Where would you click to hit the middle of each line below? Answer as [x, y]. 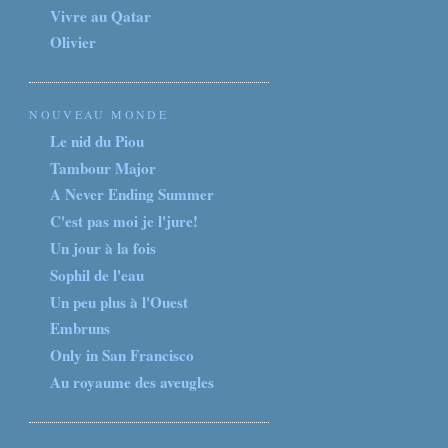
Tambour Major [103, 167]
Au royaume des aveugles [132, 381]
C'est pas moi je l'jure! [124, 221]
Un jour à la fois [103, 247]
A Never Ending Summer [132, 194]
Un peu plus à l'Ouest [119, 301]
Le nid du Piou [97, 140]
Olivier [73, 42]
